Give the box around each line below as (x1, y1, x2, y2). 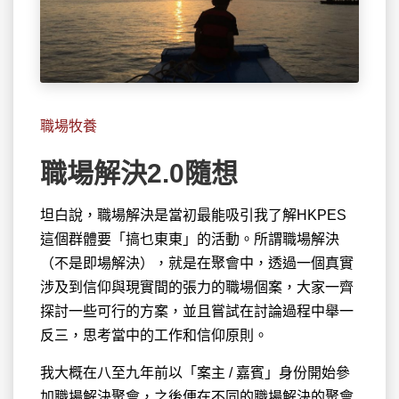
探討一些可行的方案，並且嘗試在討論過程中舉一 (40, 304, 354, 320)
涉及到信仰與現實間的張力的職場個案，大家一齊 (40, 280, 354, 296)
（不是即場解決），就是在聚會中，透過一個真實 (40, 256, 354, 272)
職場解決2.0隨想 (40, 159, 238, 189)
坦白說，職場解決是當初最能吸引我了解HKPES (40, 208, 346, 224)
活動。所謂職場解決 (211, 232, 339, 248)
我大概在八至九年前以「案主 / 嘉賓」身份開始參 (40, 365, 350, 381)
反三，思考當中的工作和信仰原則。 (40, 328, 268, 344)
